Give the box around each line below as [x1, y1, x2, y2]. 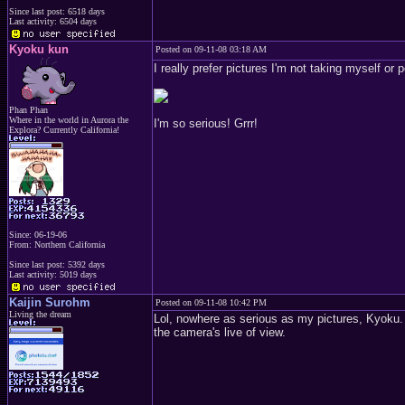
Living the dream [9, 309, 71, 319]
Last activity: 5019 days [9, 268, 97, 279]
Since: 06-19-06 [9, 229, 67, 240]
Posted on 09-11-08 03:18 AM [155, 44, 267, 54]
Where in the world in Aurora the [9, 115, 128, 125]
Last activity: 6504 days [9, 16, 97, 26]
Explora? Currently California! [9, 125, 119, 135]
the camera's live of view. [154, 325, 286, 339]
